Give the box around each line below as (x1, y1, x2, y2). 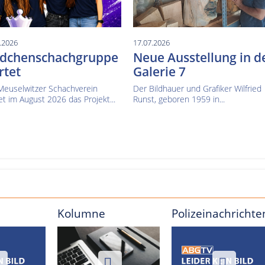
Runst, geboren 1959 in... (133, 93, 225, 105)
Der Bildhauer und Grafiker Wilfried (133, 83, 262, 95)
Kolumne (57, 205, 105, 222)
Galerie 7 (133, 63, 186, 80)
